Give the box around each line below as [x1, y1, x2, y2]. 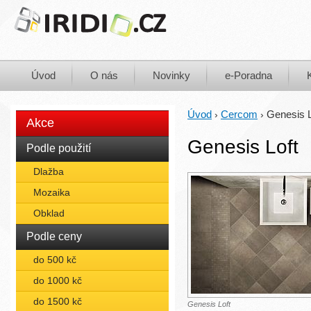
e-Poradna [225, 69, 272, 81]
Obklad [33, 208, 65, 219]
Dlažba [33, 166, 64, 177]
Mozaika [33, 187, 70, 198]
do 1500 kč [33, 296, 82, 307]
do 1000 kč [33, 275, 82, 286]
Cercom [221, 108, 258, 120]
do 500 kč [33, 254, 76, 265]
